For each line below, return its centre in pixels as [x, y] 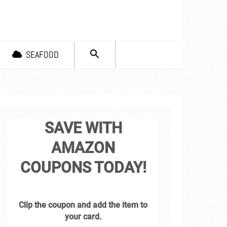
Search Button [124, 65]
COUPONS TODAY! [83, 167]
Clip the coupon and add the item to [83, 205]
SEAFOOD [41, 54]
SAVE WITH [83, 128]
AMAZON [83, 148]
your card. [83, 217]
